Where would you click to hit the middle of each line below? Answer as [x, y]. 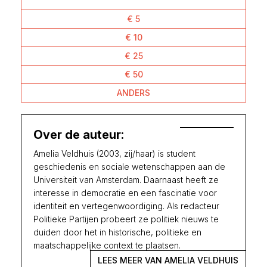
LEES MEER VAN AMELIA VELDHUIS [168, 260]
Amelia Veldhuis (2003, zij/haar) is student [114, 153]
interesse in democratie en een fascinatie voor [125, 193]
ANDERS [133, 92]
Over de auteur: [79, 134]
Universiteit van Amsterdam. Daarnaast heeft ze [126, 179]
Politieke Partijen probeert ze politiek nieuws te [126, 219]
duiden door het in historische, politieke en [117, 232]
